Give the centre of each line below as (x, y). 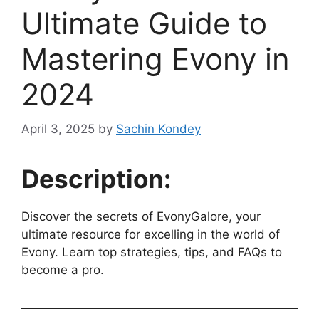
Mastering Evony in (156, 58)
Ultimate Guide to (144, 23)
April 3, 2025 (58, 129)
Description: (96, 179)
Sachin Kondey (158, 129)
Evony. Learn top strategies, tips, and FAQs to (152, 252)
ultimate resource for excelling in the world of (151, 235)
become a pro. (63, 270)
